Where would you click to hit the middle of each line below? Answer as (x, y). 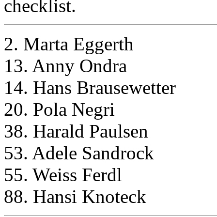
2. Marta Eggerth (69, 44)
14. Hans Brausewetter (90, 87)
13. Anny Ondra (65, 65)
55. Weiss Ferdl (63, 174)
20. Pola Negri (59, 109)
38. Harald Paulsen (76, 131)
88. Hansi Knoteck (75, 196)
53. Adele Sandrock (79, 153)
